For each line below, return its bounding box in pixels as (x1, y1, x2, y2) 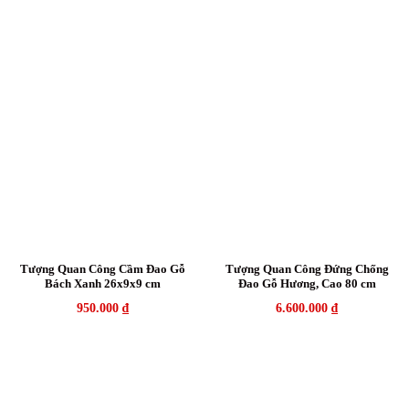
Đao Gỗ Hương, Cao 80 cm (237, 277, 376, 291)
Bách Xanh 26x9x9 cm (44, 277, 161, 291)
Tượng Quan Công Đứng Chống (225, 262, 389, 277)
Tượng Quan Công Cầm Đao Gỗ (19, 262, 185, 277)
